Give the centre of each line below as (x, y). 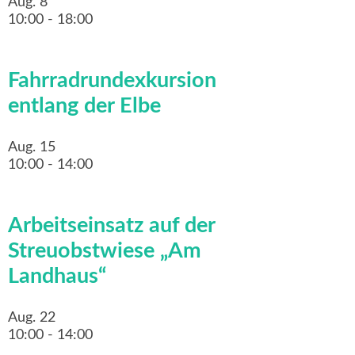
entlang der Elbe (84, 106)
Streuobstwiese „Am (105, 251)
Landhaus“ (57, 277)
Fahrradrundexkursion (112, 81)
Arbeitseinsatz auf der (111, 226)
